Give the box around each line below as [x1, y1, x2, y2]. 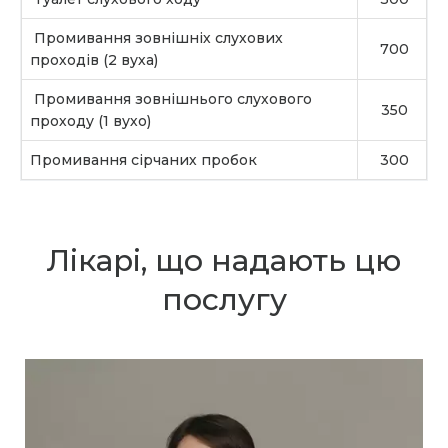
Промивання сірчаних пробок [30, 151, 257, 170]
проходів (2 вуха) [30, 51, 158, 70]
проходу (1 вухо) [30, 112, 151, 131]
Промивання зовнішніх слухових [30, 29, 283, 48]
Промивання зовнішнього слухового [30, 90, 312, 109]
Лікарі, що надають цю [47, 242, 401, 280]
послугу [161, 281, 287, 319]
